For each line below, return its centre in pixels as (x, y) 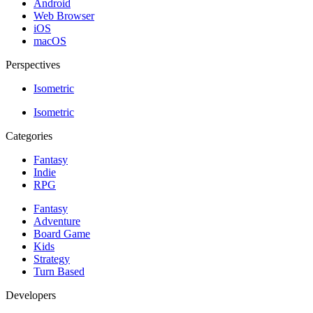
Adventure (57, 221)
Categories (29, 136)
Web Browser (64, 15)
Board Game (62, 233)
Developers (31, 295)
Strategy (52, 259)
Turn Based (59, 271)
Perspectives (33, 64)
